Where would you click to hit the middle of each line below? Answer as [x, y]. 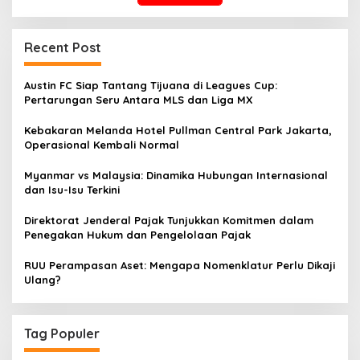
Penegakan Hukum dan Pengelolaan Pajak [137, 235]
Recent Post [63, 47]
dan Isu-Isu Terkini [72, 190]
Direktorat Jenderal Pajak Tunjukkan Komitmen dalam [169, 220]
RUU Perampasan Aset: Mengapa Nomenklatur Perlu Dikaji [180, 265]
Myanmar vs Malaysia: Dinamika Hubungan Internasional [176, 175]
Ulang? [43, 280]
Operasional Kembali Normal [102, 145]
